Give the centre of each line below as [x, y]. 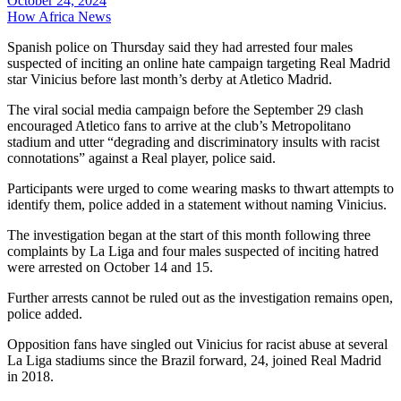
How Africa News [59, 16]
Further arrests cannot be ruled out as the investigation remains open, [200, 297]
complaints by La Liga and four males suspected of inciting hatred [193, 251]
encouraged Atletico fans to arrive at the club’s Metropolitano [179, 125]
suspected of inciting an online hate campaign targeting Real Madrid [199, 63]
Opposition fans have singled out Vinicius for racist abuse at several [197, 344]
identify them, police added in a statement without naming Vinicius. [197, 204]
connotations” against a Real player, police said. [141, 158]
